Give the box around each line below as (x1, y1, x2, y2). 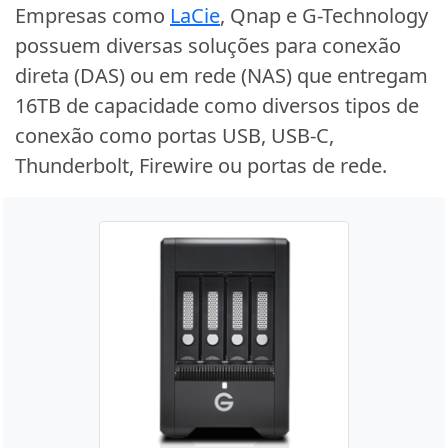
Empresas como (15, 2, 170, 30)
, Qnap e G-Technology (220, 2, 428, 30)
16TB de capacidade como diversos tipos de (15, 92, 419, 120)
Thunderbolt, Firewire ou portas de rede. (15, 152, 387, 180)
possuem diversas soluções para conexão (15, 32, 401, 60)
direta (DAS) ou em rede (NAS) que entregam (15, 62, 428, 90)
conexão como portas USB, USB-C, (15, 122, 334, 150)
